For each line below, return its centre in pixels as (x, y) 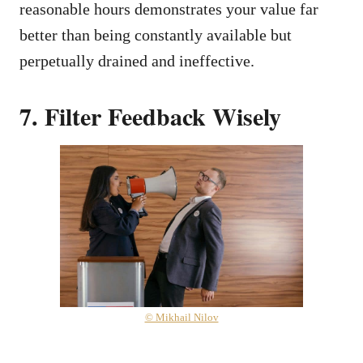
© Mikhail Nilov (181, 317)
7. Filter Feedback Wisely (150, 115)
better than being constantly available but (156, 34)
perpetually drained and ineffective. (137, 60)
